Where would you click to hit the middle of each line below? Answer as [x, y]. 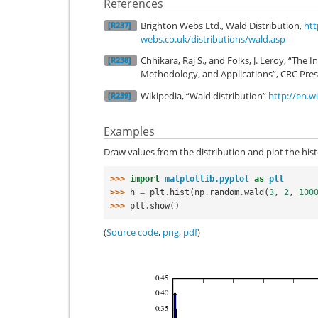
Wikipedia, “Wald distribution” [204, 95]
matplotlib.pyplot [207, 179]
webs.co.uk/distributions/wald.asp [213, 39]
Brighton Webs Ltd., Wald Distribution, [222, 25]
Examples [129, 131]
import [145, 179]
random [224, 192]
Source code [132, 232]
